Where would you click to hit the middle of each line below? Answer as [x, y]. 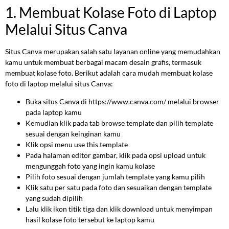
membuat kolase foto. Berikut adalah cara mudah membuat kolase [109, 73]
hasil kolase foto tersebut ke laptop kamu [90, 219]
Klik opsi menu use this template [77, 144]
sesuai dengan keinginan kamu [73, 133]
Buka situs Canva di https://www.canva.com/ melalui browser [122, 101]
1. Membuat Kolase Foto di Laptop [111, 12]
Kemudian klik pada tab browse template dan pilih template [119, 123]
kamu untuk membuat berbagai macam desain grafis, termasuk [103, 62]
